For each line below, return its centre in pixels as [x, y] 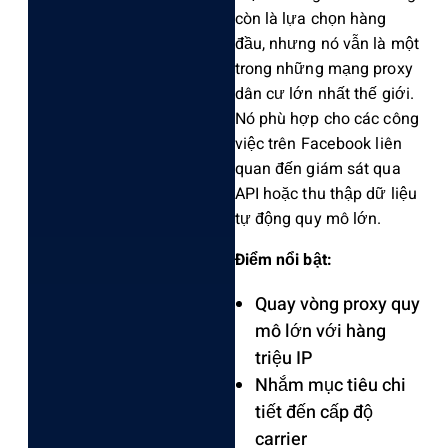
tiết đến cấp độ [313, 412]
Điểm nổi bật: [283, 259]
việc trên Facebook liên [318, 143]
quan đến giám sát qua [317, 168]
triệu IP [283, 358]
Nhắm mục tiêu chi [330, 385]
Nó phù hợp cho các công [326, 118]
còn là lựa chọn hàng [310, 18]
